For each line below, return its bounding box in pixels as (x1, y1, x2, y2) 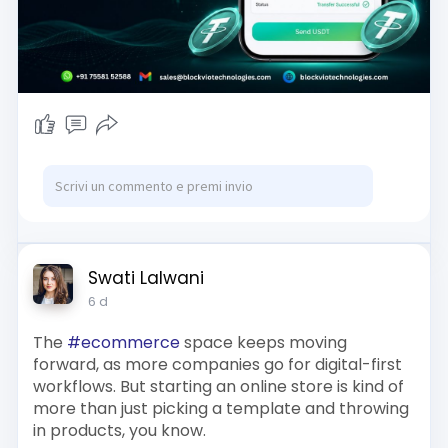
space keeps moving (179, 330, 347, 354)
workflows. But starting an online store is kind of (32, 374, 404, 398)
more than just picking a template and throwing (32, 396, 409, 420)
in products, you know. (32, 418, 206, 442)
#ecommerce (66, 330, 180, 354)
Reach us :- (32, 61, 120, 84)
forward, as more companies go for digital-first (32, 352, 402, 376)
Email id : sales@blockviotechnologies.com (32, 149, 366, 172)
